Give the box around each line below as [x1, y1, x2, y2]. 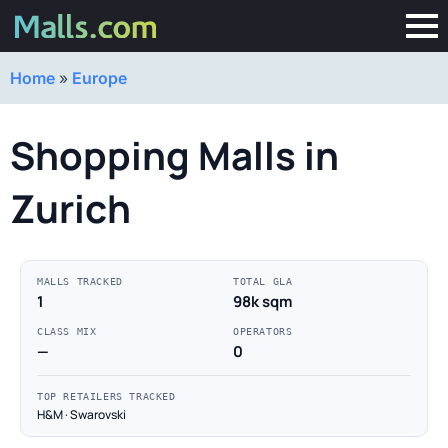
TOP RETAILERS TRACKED [37, 391, 176, 402]
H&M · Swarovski [37, 406, 126, 423]
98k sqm [233, 291, 292, 312]
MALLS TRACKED [37, 276, 123, 287]
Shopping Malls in [10, 129, 339, 182]
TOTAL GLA [233, 276, 293, 287]
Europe [72, 68, 127, 88]
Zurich [10, 182, 131, 235]
